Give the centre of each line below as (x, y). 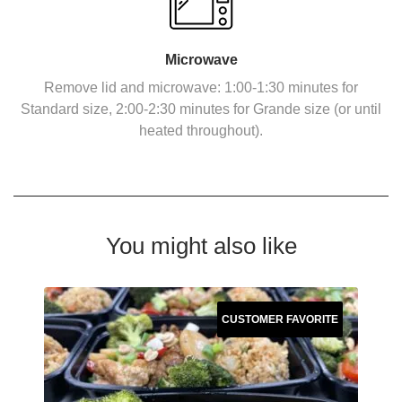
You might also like (201, 246)
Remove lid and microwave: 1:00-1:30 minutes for (201, 87)
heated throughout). (201, 131)
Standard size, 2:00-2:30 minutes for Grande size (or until (201, 109)
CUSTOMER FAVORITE (280, 319)
